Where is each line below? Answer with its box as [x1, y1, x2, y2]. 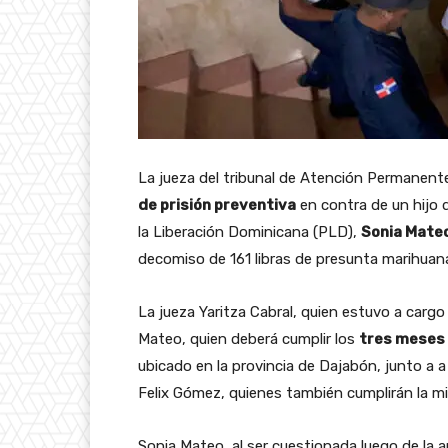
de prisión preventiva [138, 195, 296, 214]
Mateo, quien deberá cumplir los [138, 329, 359, 348]
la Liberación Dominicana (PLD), [138, 222, 361, 241]
